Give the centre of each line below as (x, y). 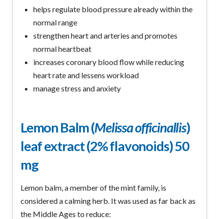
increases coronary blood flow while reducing (109, 62)
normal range (55, 22)
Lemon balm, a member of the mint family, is (93, 188)
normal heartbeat (63, 49)
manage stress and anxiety (77, 88)
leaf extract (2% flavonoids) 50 (105, 146)
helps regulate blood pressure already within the (113, 9)
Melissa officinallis (140, 128)
